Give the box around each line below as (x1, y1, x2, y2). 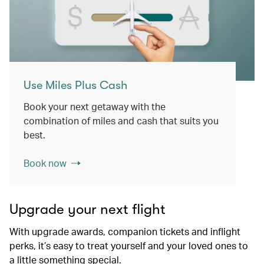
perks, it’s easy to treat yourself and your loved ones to (9, 239, 248, 252)
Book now (24, 156, 67, 169)
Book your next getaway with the (24, 100, 166, 113)
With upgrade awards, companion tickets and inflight (9, 225, 240, 237)
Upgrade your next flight (9, 200, 166, 217)
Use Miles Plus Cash (24, 78, 127, 92)
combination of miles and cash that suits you (24, 114, 219, 127)
